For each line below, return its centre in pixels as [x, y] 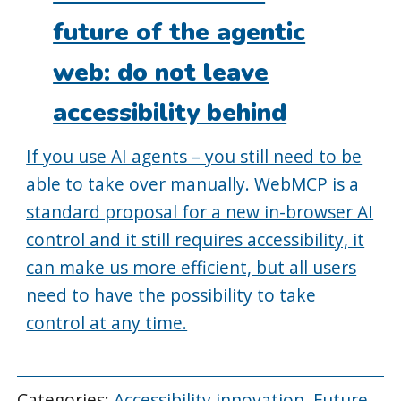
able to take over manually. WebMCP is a [193, 184]
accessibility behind [170, 113]
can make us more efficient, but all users [192, 268]
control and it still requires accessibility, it [196, 240]
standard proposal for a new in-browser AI [200, 212]
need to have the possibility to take [171, 295]
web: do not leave [161, 73]
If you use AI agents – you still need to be [194, 157]
